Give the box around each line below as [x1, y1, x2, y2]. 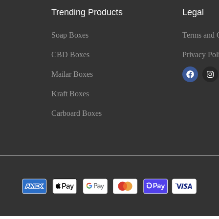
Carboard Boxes [51, 109, 102, 118]
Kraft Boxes [51, 89, 89, 98]
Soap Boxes [51, 31, 88, 40]
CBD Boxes [51, 50, 89, 59]
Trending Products [51, 7, 123, 18]
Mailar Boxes [51, 70, 93, 79]
